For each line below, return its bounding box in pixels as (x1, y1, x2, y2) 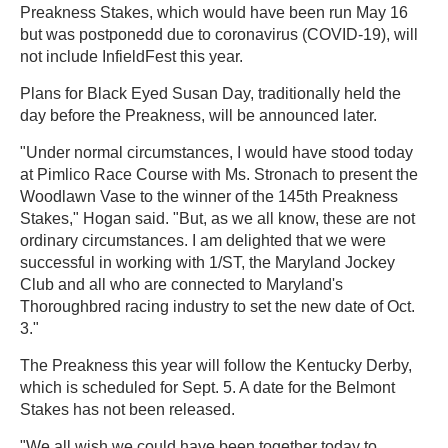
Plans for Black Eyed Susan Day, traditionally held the (20, 84, 401, 102)
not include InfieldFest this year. (20, 47, 243, 65)
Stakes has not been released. (20, 400, 235, 418)
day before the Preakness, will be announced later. (20, 106, 377, 124)
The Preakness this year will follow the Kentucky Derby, (20, 356, 412, 374)
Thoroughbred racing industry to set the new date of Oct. (20, 297, 415, 315)
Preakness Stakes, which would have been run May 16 (20, 3, 408, 21)
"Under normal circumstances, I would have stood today (20, 143, 413, 161)
